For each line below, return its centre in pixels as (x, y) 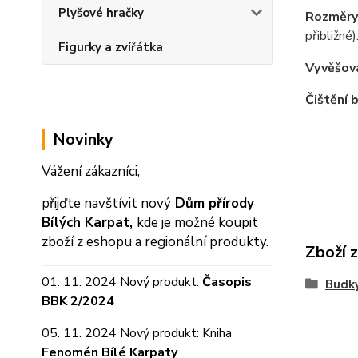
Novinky (83, 139)
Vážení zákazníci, (91, 171)
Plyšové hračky (101, 13)
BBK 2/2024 (78, 301)
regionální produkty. (207, 242)
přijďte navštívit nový (106, 203)
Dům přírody (213, 203)
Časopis (227, 282)
